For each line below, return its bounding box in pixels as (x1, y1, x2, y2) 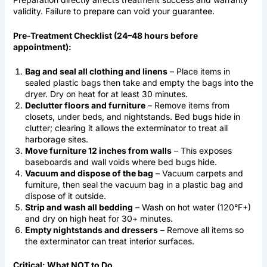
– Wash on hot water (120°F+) (132, 202, 251, 213)
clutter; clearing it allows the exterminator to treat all (24, 123, 228, 133)
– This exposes (171, 145, 232, 156)
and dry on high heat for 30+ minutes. (24, 213, 173, 224)
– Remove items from (145, 100, 229, 111)
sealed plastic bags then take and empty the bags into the (24, 77, 253, 88)
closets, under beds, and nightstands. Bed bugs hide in (24, 111, 240, 122)
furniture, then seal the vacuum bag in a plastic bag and (24, 179, 243, 190)
